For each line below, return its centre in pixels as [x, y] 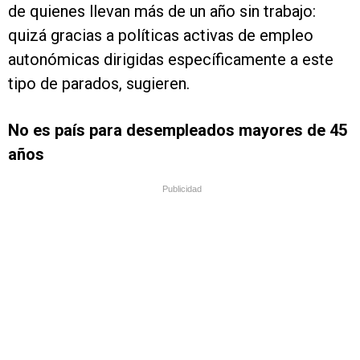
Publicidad [182, 189]
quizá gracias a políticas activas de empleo [161, 36]
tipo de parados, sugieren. [99, 84]
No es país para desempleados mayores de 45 [178, 131]
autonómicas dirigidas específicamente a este [171, 60]
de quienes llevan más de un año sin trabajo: [162, 12]
